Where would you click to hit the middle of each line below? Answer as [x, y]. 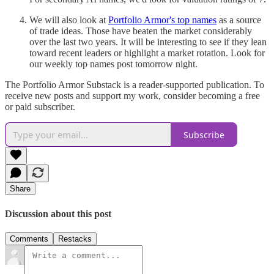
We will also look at [69, 20]
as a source [239, 20]
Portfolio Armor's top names [162, 20]
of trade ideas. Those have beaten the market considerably [141, 31]
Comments [29, 239]
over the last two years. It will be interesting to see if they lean [148, 42]
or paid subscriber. [40, 107]
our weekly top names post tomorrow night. [113, 64]
